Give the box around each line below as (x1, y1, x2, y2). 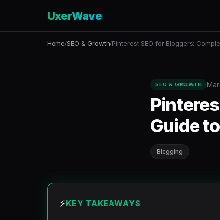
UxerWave (47, 9, 102, 22)
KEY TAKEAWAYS (66, 198, 141, 208)
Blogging (157, 148, 183, 155)
